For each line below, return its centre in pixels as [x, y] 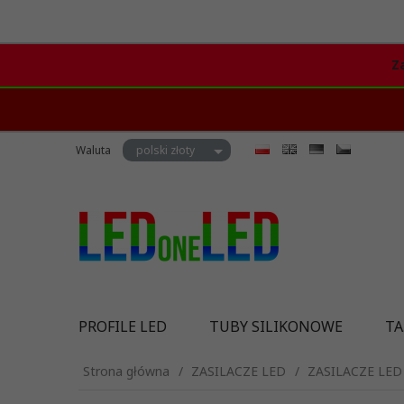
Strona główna [126, 371]
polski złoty [165, 150]
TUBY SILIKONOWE [276, 326]
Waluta [95, 150]
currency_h [149, 145]
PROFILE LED [123, 326]
